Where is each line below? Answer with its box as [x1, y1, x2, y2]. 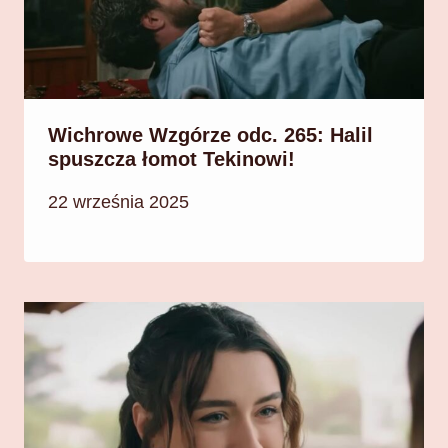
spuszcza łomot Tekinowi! [48, 147, 295, 170]
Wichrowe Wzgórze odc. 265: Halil [48, 123, 373, 146]
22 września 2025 [48, 192, 189, 213]
